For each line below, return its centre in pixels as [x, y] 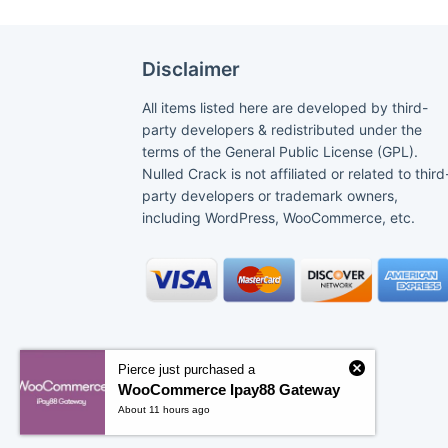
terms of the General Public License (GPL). [280, 152]
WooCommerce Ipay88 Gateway [229, 389]
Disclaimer [191, 69]
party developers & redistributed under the [282, 130]
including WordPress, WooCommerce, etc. [278, 218]
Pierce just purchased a [186, 369]
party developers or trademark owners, [270, 196]
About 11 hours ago [164, 409]
